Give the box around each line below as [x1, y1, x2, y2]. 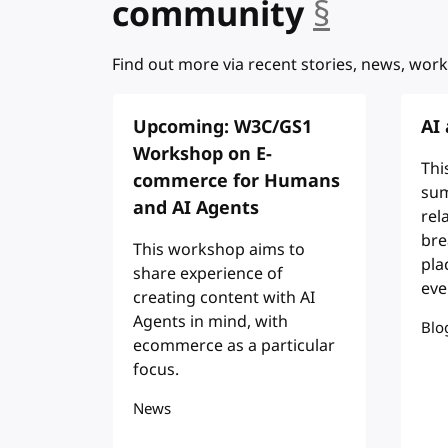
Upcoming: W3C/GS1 [132, 113, 312, 140]
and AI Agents [132, 194, 259, 221]
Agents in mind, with [132, 309, 288, 334]
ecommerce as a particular [132, 333, 335, 358]
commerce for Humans [132, 167, 340, 194]
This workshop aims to [132, 237, 305, 262]
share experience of [132, 261, 283, 286]
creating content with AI [132, 285, 315, 310]
